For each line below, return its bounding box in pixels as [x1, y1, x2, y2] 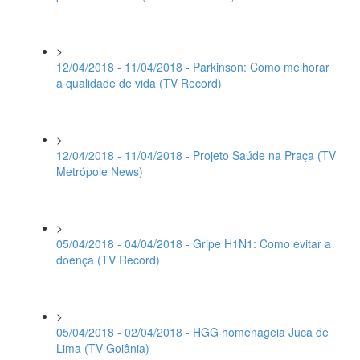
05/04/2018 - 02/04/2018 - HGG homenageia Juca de [56, 324, 329, 340]
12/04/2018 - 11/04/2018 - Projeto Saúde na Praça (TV [56, 147, 336, 163]
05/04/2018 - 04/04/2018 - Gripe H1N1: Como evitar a [56, 235, 331, 252]
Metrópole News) [56, 163, 143, 179]
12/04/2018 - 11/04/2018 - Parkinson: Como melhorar [56, 59, 329, 75]
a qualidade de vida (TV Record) [56, 75, 222, 91]
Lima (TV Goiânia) [56, 340, 149, 356]
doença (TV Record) [56, 252, 160, 268]
